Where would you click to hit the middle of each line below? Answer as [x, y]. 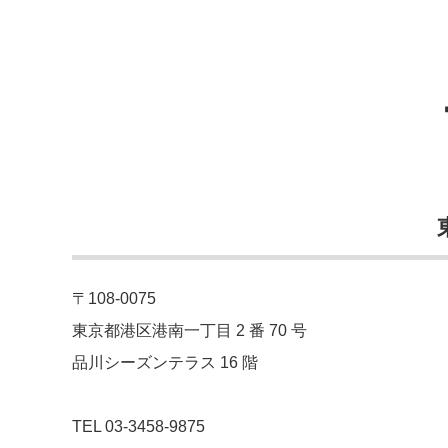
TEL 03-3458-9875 [138, 426]
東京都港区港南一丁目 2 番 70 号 [189, 330]
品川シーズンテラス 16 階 [165, 362]
